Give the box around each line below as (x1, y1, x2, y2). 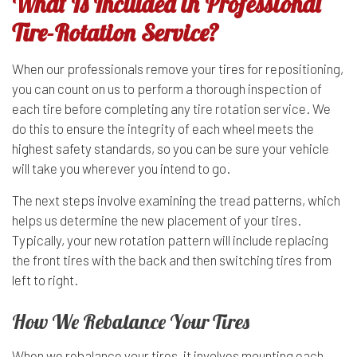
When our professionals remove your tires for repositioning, (12, 61, 343, 77)
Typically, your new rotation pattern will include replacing (12, 232, 328, 249)
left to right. (12, 272, 78, 288)
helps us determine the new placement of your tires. (12, 212, 301, 229)
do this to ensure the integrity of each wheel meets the (12, 120, 314, 137)
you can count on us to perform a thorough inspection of (12, 80, 322, 97)
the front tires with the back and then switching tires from (12, 252, 331, 269)
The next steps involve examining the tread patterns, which (12, 192, 340, 209)
